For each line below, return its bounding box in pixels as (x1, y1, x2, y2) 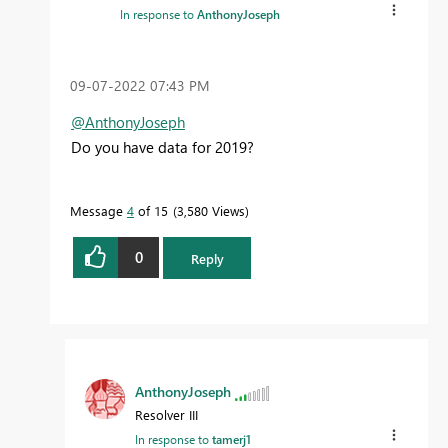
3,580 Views (177, 201, 245, 219)
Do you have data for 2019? (71, 136, 254, 157)
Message (70, 201, 127, 219)
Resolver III (135, 406, 198, 424)
